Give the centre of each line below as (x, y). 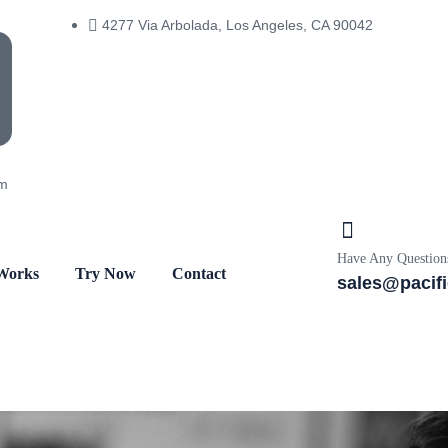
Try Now (106, 273)
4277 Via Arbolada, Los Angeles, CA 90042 (237, 25)
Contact (199, 273)
